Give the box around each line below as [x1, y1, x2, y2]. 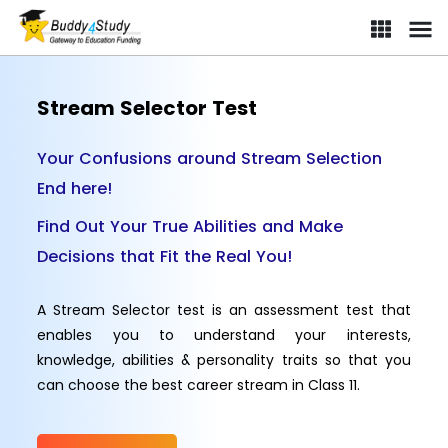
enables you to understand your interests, [37, 325, 411, 345]
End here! [37, 177, 113, 200]
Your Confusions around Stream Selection [37, 147, 383, 170]
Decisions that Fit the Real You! [37, 245, 293, 268]
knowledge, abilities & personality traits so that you [37, 350, 411, 370]
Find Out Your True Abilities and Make [37, 215, 344, 238]
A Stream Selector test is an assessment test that [37, 300, 411, 320]
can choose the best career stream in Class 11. [37, 375, 361, 395]
